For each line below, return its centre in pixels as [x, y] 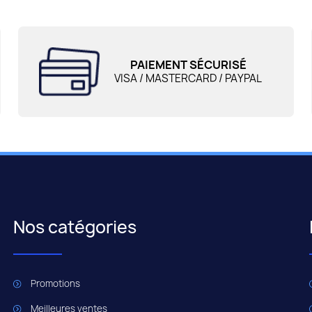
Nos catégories [75, 227]
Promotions [56, 284]
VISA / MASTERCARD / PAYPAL [188, 79]
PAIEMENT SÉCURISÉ [188, 65]
